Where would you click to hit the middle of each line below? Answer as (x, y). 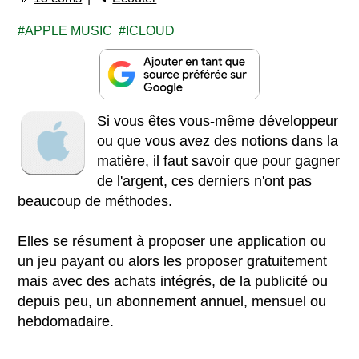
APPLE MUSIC (69, 31)
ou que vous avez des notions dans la (218, 141)
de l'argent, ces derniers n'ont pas (205, 181)
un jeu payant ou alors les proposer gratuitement (173, 261)
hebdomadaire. (66, 321)
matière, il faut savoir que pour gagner (219, 161)
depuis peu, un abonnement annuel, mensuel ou (172, 301)
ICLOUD (151, 31)
